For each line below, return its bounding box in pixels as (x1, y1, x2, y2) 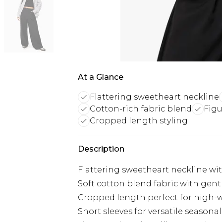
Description (78, 144, 124, 154)
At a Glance (78, 72, 123, 82)
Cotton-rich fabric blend (90, 104, 192, 113)
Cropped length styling (90, 116, 188, 125)
